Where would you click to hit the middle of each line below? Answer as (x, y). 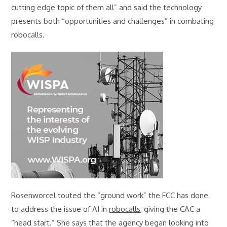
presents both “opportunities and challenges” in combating (113, 21)
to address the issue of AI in (60, 209)
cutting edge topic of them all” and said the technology (107, 8)
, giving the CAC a (171, 209)
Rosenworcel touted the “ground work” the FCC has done (110, 196)
